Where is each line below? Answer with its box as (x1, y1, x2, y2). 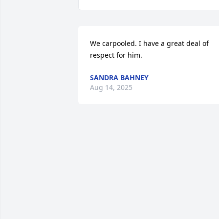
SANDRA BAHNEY (90, 73, 149, 82)
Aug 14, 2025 (90, 83, 132, 92)
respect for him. (90, 50, 142, 60)
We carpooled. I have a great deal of (90, 39, 209, 48)
